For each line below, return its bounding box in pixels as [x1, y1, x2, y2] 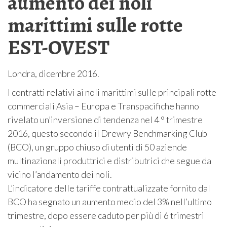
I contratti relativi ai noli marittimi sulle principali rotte [8, 87, 216, 98]
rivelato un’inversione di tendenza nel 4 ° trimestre [8, 114, 203, 126]
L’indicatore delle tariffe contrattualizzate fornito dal [8, 182, 210, 194]
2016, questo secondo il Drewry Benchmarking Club [8, 128, 207, 139]
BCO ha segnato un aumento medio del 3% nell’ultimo [8, 196, 212, 208]
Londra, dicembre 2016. [8, 68, 99, 80]
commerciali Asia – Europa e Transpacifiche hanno [8, 100, 199, 112]
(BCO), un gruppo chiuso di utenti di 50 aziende [8, 141, 187, 153]
